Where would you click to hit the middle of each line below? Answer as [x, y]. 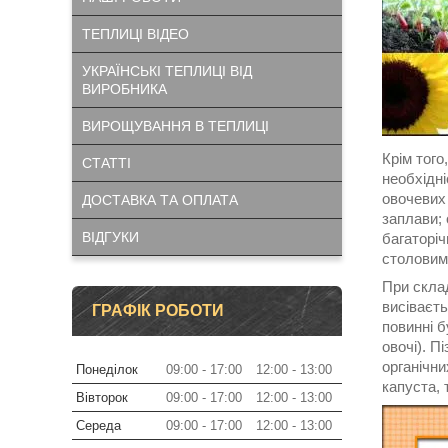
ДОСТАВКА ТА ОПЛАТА [160, 200]
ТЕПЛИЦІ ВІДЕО [135, 34]
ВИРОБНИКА [124, 89]
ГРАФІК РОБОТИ [158, 310]
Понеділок [107, 369]
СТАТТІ [106, 163]
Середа [98, 425]
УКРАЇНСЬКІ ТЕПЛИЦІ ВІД [167, 71]
